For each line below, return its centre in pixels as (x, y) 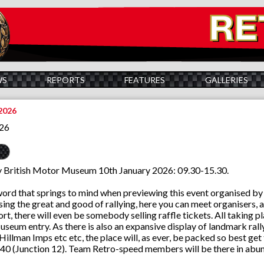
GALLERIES (226, 80)
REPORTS (66, 80)
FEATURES (145, 80)
